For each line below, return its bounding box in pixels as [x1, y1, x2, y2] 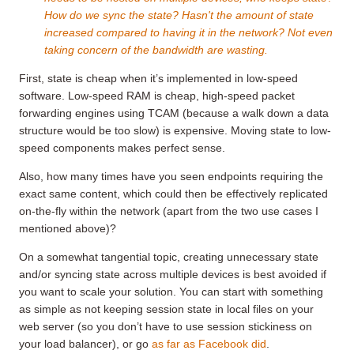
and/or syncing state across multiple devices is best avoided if [19, 267, 326, 281]
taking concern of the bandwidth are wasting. [44, 43, 268, 56]
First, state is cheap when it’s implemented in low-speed [19, 71, 298, 85]
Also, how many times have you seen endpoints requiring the [19, 169, 323, 183]
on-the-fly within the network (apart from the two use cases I [19, 204, 318, 217]
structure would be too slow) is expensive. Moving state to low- [19, 123, 331, 137]
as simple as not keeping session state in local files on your [19, 302, 314, 315]
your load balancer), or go [19, 337, 152, 350]
